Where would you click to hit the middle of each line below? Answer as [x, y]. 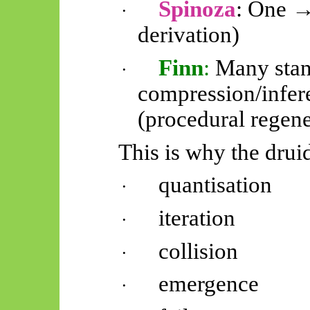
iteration [197, 218]
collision [199, 251]
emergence [209, 284]
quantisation [216, 185]
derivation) [189, 35]
